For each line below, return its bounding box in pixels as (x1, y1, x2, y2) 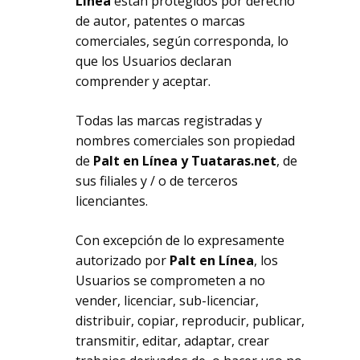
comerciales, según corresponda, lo (76, 32, 289, 50)
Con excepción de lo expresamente (76, 231, 285, 249)
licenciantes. (76, 192, 149, 210)
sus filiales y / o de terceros (76, 172, 239, 190)
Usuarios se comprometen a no (76, 272, 266, 289)
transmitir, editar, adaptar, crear (76, 332, 270, 350)
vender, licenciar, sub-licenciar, (76, 292, 260, 309)
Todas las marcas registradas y (76, 112, 263, 129)
